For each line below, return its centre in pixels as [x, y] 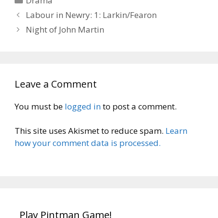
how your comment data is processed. [88, 143]
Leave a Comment [56, 84]
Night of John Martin [65, 29]
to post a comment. [139, 106]
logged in [83, 106]
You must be [40, 106]
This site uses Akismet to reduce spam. [90, 131]
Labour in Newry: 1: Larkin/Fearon [91, 15]
